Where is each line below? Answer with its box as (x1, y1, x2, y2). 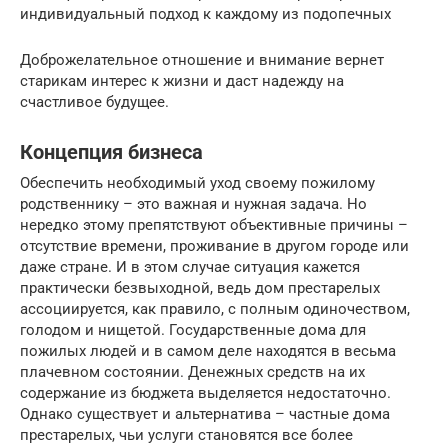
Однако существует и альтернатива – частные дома (20, 405, 390, 424)
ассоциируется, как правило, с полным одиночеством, (20, 300, 410, 319)
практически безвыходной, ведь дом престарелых (20, 279, 380, 298)
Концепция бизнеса (20, 141, 203, 165)
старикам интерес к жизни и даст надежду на (20, 72, 344, 91)
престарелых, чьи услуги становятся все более (20, 426, 353, 445)
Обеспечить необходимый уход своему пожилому (20, 174, 375, 193)
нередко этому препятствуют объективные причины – (20, 216, 408, 235)
